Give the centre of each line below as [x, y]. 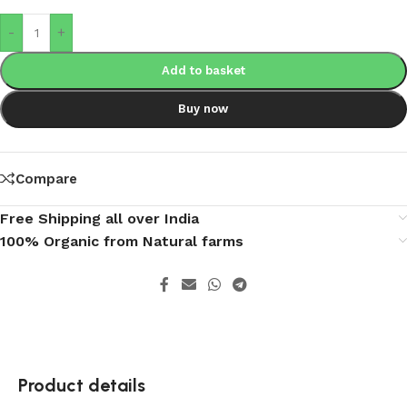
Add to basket [203, 70]
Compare [46, 179]
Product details [82, 385]
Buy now [203, 108]
